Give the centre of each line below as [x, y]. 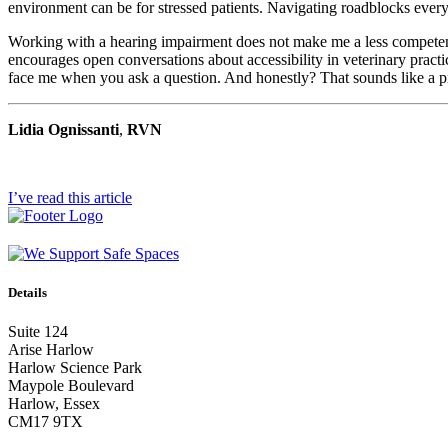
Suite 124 [38, 332]
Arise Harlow [51, 350]
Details [27, 293]
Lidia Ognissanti [63, 129]
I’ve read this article [70, 197]
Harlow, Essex [54, 404]
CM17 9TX [45, 422]
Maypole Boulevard [71, 386]
